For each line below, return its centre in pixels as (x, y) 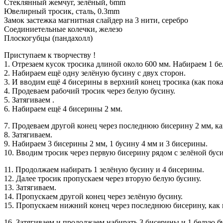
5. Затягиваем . (29, 100)
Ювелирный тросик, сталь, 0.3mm (62, 11)
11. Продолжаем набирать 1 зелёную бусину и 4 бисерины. (104, 169)
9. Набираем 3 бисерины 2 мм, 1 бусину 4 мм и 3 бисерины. (106, 143)
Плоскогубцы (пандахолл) (48, 38)
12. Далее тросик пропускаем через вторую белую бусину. (103, 178)
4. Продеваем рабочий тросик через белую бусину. (90, 91)
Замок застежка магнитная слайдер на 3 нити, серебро (96, 20)
